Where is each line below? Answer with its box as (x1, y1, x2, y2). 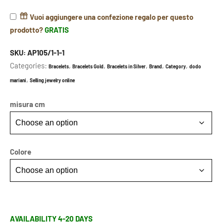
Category (166, 63, 186, 69)
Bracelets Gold (72, 63, 104, 69)
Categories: (10, 60, 49, 70)
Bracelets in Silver (107, 63, 146, 69)
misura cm (10, 99, 45, 109)
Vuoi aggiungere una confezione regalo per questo (28, 12, 193, 21)
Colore (10, 147, 31, 156)
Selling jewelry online (30, 77, 75, 83)
